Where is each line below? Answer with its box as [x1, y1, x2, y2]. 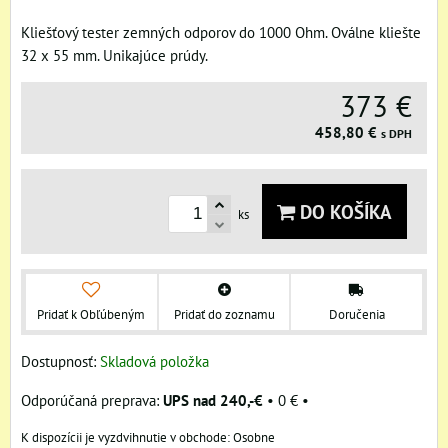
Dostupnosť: [21, 350, 100, 371]
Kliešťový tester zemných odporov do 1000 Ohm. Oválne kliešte [21, 22, 421, 42]
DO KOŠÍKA [295, 199, 392, 224]
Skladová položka [100, 350, 209, 371]
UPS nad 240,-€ [163, 389, 263, 410]
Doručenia [328, 305, 385, 323]
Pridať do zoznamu [173, 305, 275, 323]
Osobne [233, 428, 275, 446]
